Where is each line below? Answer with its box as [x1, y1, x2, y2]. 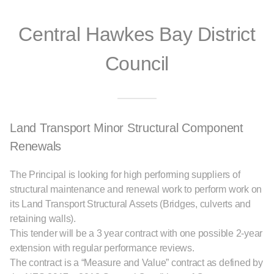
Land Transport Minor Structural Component [10, 121, 243, 135]
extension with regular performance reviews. [10, 243, 194, 253]
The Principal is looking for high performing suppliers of [10, 169, 240, 180]
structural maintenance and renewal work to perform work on [10, 184, 262, 194]
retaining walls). [10, 213, 76, 224]
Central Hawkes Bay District [18, 23, 256, 45]
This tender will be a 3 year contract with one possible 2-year [10, 228, 263, 239]
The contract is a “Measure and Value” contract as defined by [10, 257, 263, 268]
